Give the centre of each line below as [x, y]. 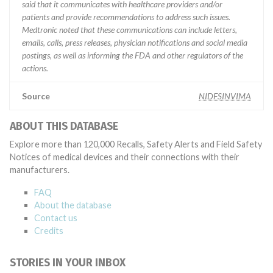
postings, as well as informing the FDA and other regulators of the [133, 55]
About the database [73, 205]
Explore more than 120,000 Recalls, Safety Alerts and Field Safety [136, 144]
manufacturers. [40, 170]
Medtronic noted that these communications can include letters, [129, 30]
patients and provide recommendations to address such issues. [126, 17]
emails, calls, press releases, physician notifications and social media [135, 42]
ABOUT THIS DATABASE [64, 126]
